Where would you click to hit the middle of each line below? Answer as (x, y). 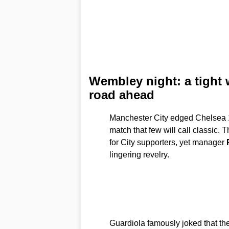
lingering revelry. (139, 154)
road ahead (121, 95)
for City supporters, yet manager (168, 142)
